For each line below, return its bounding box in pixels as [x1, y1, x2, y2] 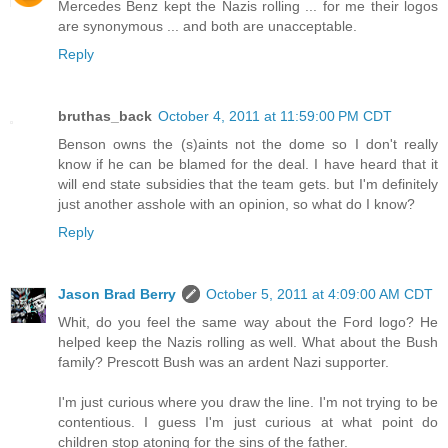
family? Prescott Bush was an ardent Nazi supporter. [58, 354, 389, 371]
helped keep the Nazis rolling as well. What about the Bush [58, 334, 438, 351]
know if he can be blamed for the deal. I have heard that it [58, 156, 438, 173]
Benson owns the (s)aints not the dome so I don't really [58, 136, 438, 153]
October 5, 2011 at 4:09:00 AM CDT [206, 286, 433, 303]
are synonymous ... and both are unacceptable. [58, 18, 357, 35]
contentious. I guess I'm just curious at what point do [58, 414, 438, 431]
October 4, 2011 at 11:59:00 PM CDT [158, 108, 392, 125]
